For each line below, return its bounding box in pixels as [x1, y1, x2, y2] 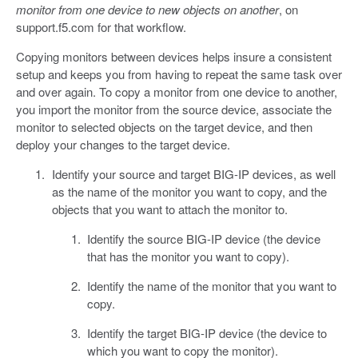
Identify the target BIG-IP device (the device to [87, 324, 327, 341]
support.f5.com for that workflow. [16, 18, 186, 35]
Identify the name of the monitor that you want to [87, 276, 336, 294]
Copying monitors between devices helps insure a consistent [16, 47, 332, 65]
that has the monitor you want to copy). [87, 247, 289, 265]
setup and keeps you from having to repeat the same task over [16, 65, 342, 82]
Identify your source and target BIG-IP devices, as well [51, 165, 336, 182]
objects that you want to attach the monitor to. [51, 200, 288, 217]
